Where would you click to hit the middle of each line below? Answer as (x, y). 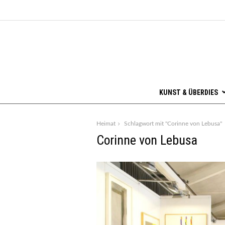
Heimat (106, 123)
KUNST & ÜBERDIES (188, 92)
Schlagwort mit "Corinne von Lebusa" (173, 123)
